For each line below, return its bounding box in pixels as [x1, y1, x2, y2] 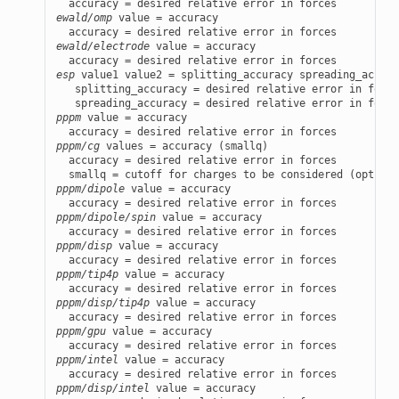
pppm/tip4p [55, 267, 118, 281]
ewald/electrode [55, 39, 150, 53]
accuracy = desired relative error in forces [55, 153, 337, 167]
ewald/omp [55, 11, 112, 24]
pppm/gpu [55, 324, 106, 338]
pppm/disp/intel [55, 381, 150, 395]
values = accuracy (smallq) [99, 139, 268, 152]
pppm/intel [55, 353, 118, 366]
